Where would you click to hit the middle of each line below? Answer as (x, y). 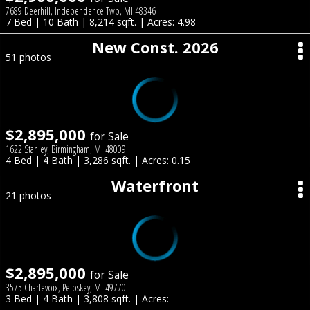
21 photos (28, 195)
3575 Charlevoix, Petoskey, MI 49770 (66, 288)
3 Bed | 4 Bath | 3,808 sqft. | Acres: (87, 299)
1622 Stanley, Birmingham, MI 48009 (66, 149)
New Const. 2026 (155, 47)
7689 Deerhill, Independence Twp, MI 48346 (81, 11)
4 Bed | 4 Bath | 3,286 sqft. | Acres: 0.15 (98, 160)
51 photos (28, 57)
